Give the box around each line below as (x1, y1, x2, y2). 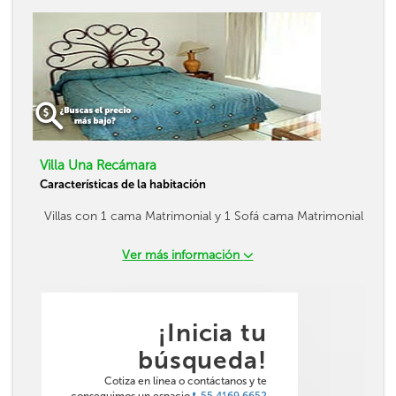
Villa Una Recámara (40, 157, 156, 173)
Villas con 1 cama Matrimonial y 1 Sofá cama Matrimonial (44, 209, 363, 224)
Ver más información (122, 247, 244, 263)
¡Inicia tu (157, 318, 267, 347)
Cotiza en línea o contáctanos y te (104, 375, 267, 387)
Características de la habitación (40, 178, 206, 191)
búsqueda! (137, 346, 267, 375)
